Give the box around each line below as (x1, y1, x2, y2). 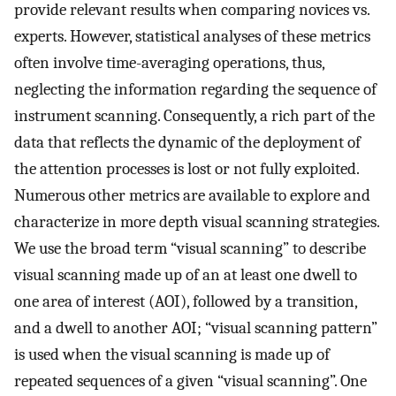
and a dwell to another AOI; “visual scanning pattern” (14, 318, 377, 339)
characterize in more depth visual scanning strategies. (14, 212, 379, 232)
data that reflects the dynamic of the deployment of (14, 133, 361, 153)
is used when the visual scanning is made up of (14, 345, 330, 365)
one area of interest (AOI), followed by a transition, (14, 292, 357, 312)
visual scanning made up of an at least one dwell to (14, 265, 357, 286)
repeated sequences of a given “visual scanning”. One (14, 371, 367, 392)
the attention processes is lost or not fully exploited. (14, 159, 359, 179)
